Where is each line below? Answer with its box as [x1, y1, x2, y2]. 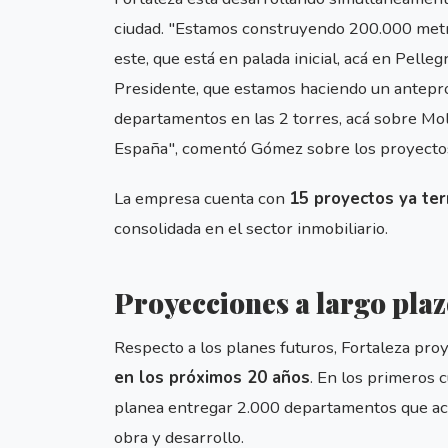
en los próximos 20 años [114, 366, 310, 390]
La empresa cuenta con [114, 187, 289, 211]
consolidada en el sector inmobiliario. [114, 217, 388, 241]
